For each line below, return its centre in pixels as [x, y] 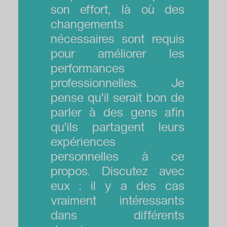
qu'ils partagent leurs [118, 127]
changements [87, 24]
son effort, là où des [118, 9]
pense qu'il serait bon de [118, 97]
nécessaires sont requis [118, 39]
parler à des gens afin [118, 112]
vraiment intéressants [118, 200]
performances [87, 68]
